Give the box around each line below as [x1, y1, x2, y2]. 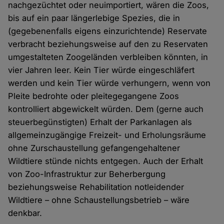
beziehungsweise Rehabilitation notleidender [8, 181, 184, 192]
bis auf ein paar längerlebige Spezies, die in [8, 12, 180, 23]
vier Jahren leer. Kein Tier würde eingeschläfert [8, 64, 195, 75]
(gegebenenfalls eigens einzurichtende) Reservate [8, 25, 207, 36]
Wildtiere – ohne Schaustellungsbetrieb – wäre [8, 194, 190, 205]
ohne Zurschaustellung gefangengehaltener [8, 142, 180, 153]
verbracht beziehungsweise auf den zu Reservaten [8, 38, 208, 49]
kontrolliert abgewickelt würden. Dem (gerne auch [8, 103, 204, 114]
